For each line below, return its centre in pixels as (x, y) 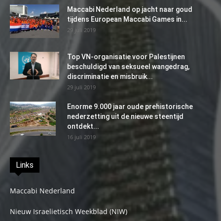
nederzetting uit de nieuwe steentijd (125, 116)
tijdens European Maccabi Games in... (127, 19)
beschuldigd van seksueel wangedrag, (128, 66)
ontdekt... (83, 126)
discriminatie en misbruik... (110, 76)
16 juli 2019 (81, 137)
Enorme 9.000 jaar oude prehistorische (130, 106)
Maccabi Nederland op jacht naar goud (130, 9)
